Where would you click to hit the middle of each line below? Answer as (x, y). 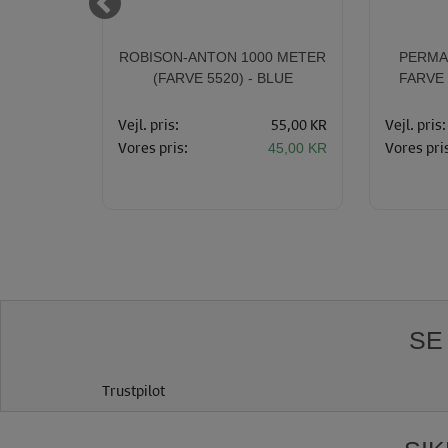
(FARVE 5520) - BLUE (222, 78)
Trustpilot (133, 389)
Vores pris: (153, 147)
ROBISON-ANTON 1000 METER (222, 57)
